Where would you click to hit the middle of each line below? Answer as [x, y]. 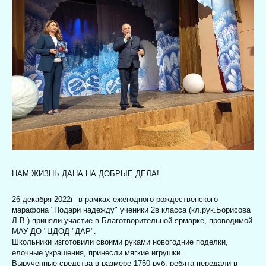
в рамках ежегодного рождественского [148, 199]
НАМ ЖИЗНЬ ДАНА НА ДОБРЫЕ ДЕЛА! [85, 174]
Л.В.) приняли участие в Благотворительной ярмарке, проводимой [132, 221]
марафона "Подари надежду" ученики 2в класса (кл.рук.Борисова [131, 210]
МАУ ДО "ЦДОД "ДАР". [54, 232]
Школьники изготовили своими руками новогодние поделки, [120, 242]
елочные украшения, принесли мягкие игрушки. [97, 253]
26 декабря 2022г [45, 199]
